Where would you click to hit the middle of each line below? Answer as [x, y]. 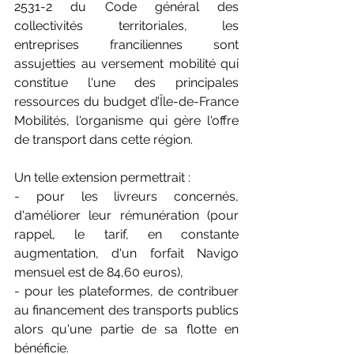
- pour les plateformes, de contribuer [126, 291]
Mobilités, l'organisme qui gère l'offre [126, 121]
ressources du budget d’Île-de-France [126, 102]
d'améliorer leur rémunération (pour [126, 215]
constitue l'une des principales [126, 83]
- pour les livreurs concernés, [126, 196]
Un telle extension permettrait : [102, 177]
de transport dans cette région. [104, 139]
